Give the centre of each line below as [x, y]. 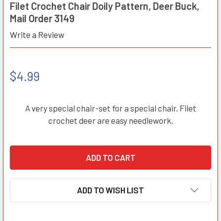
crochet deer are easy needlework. [110, 120]
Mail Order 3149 [42, 18]
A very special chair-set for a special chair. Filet [110, 108]
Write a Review [37, 35]
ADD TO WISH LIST [110, 190]
